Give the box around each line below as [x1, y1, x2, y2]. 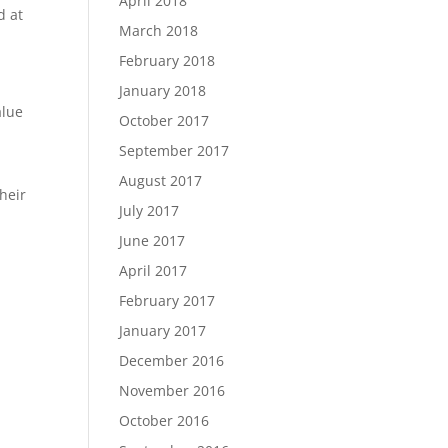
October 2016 [119, 411, 210, 430]
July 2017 [119, 201, 180, 220]
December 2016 [119, 351, 225, 370]
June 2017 [119, 231, 186, 250]
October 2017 [119, 111, 210, 130]
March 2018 [119, 21, 199, 40]
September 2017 [119, 141, 230, 160]
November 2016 [119, 381, 226, 400]
